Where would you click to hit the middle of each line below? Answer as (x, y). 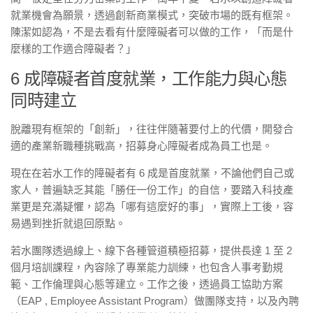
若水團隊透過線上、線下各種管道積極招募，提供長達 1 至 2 (151, 250)
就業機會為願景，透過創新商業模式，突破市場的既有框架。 (152, 15)
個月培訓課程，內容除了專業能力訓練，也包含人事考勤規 (147, 267)
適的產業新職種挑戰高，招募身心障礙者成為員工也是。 (141, 146)
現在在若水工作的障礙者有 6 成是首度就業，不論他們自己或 (152, 173)
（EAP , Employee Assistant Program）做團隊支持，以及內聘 (155, 301)
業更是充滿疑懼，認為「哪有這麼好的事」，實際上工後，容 (152, 206)
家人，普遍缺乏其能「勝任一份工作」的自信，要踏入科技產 (152, 190)
